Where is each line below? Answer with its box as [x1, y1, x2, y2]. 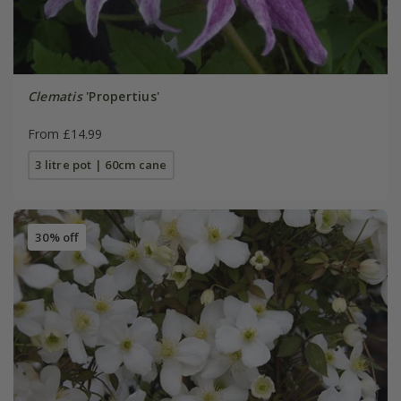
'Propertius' [81, 87, 160, 105]
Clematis [27, 87, 82, 105]
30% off [34, 229, 79, 246]
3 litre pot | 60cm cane [35, 156, 167, 173]
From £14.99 [27, 124, 102, 142]
